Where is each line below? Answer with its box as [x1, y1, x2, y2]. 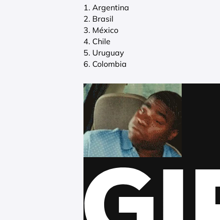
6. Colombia [83, 58, 127, 69]
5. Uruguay [83, 47, 124, 57]
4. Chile [83, 36, 110, 46]
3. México [83, 25, 118, 35]
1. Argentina [83, 2, 129, 12]
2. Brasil [83, 13, 113, 24]
